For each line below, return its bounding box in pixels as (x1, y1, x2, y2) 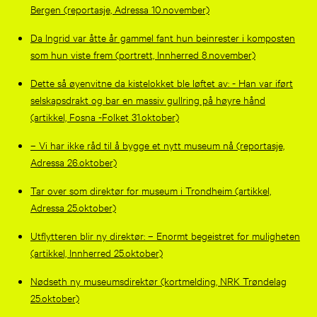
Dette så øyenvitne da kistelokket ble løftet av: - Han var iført (30, 75, 293, 89)
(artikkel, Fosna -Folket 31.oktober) (30, 109, 179, 123)
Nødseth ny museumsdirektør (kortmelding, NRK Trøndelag (30, 273, 287, 287)
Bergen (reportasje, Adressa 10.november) (30, 1, 209, 16)
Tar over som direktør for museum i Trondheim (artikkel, (30, 183, 271, 197)
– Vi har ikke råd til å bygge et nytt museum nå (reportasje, (30, 137, 284, 151)
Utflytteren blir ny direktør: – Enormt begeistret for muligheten (30, 228, 300, 242)
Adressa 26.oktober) (30, 154, 117, 168)
